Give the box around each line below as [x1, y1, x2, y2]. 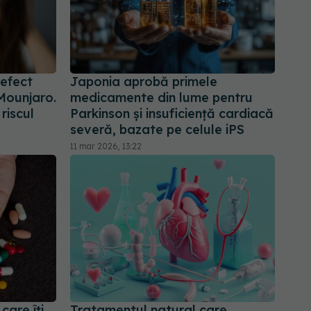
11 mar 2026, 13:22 [70, 141, 142, 152]
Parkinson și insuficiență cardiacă [70, 106, 274, 122]
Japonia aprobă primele [70, 74, 217, 90]
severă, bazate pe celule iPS [70, 121, 244, 138]
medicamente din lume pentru [70, 90, 253, 106]
